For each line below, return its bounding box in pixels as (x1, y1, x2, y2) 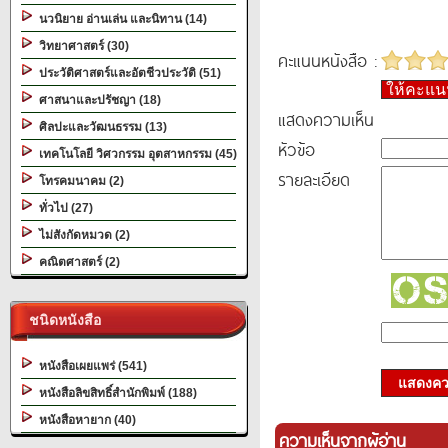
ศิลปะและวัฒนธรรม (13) (33, 120, 167, 134)
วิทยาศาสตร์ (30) (33, 39, 129, 53)
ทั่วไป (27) (33, 201, 93, 215)
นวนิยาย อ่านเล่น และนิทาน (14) (33, 12, 207, 26)
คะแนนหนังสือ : (278, 47, 377, 73)
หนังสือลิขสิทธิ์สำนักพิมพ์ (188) (33, 386, 197, 400)
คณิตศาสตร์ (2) (33, 255, 120, 269)
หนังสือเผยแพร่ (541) (33, 359, 147, 373)
